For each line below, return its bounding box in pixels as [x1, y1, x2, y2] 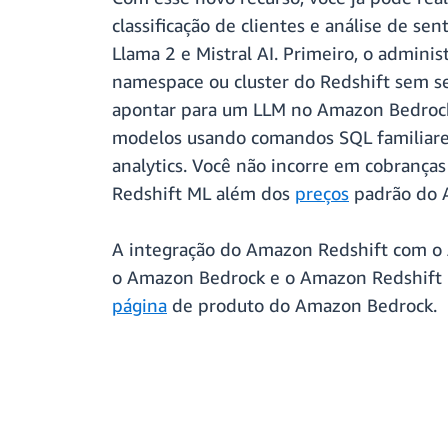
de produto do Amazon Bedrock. [167, 294, 437, 317]
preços [295, 182, 349, 205]
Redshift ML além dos [112, 182, 295, 205]
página [112, 294, 167, 317]
